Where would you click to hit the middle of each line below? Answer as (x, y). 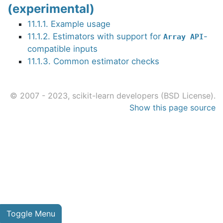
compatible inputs (62, 49)
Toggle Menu (31, 214)
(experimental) (51, 9)
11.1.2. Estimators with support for (95, 36)
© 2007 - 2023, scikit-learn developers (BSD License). (113, 96)
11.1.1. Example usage (69, 24)
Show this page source (172, 108)
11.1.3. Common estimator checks (93, 61)
